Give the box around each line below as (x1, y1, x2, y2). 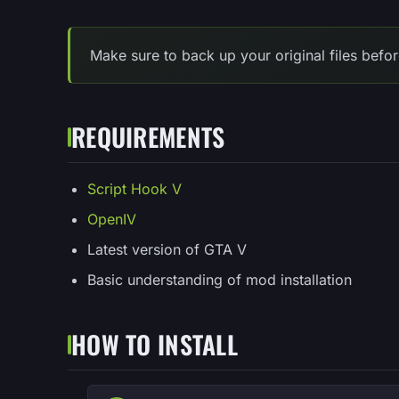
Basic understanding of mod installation (87, 270, 352, 289)
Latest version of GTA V (87, 240, 247, 258)
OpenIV (87, 209, 136, 228)
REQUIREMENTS (71, 118, 225, 155)
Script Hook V (87, 179, 182, 198)
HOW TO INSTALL (71, 325, 238, 362)
